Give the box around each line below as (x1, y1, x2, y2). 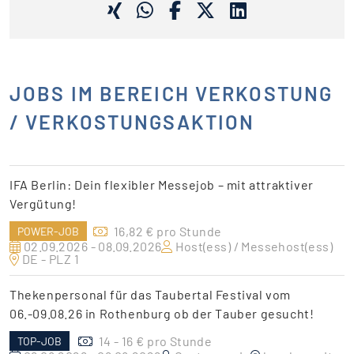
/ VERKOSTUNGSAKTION (9, 109, 255, 134)
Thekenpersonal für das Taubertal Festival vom (9, 286, 292, 302)
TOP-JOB (17, 333, 62, 348)
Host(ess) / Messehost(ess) (175, 238, 333, 254)
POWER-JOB (17, 224, 79, 238)
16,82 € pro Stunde (114, 223, 222, 239)
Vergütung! (9, 195, 77, 211)
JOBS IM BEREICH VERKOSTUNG (9, 81, 333, 105)
